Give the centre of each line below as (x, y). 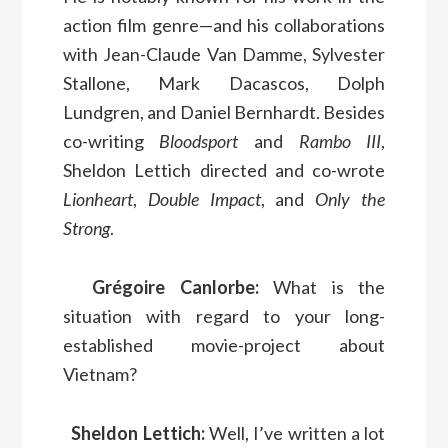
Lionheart (97, 198)
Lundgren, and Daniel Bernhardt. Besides (224, 111)
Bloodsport (199, 140)
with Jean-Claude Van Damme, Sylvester (224, 53)
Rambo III (340, 140)
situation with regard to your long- (224, 315)
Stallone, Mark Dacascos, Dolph (224, 82)
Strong (86, 227)
